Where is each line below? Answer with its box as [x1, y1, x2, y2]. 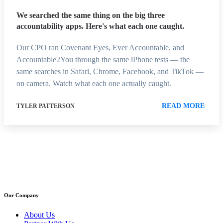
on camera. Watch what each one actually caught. [16, 79, 171, 88]
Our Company [4, 192, 39, 198]
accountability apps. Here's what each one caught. [16, 21, 184, 30]
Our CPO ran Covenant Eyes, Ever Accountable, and [16, 43, 184, 52]
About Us [24, 210, 55, 219]
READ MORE [162, 102, 205, 110]
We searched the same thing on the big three [16, 10, 165, 19]
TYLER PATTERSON [16, 102, 75, 110]
